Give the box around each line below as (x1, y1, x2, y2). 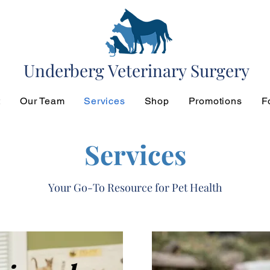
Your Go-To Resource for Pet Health (48, 180, 222, 195)
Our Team (19, 95, 65, 107)
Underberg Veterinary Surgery (24, 59, 250, 81)
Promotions (188, 95, 242, 107)
